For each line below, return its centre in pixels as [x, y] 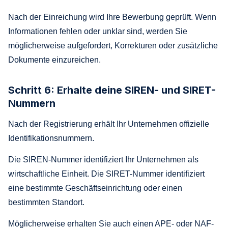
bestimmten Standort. [46, 202]
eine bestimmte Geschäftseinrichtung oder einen [95, 188]
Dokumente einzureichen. [54, 60]
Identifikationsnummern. [51, 138]
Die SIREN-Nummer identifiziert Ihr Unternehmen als [103, 159]
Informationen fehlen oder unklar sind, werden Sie [98, 31]
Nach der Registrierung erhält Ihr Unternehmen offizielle [109, 124]
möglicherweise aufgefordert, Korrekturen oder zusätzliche [113, 45]
